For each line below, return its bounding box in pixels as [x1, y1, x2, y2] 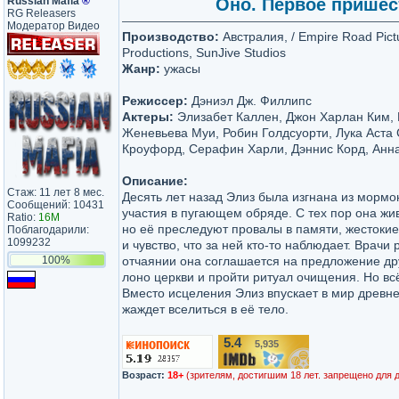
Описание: [122, 174, 188, 188]
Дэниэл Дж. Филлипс [188, 94, 312, 108]
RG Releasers [7, 7, 76, 20]
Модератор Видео [7, 20, 100, 32]
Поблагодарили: [7, 224, 89, 236]
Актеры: [122, 110, 174, 124]
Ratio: [7, 211, 38, 224]
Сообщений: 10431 [7, 199, 104, 211]
